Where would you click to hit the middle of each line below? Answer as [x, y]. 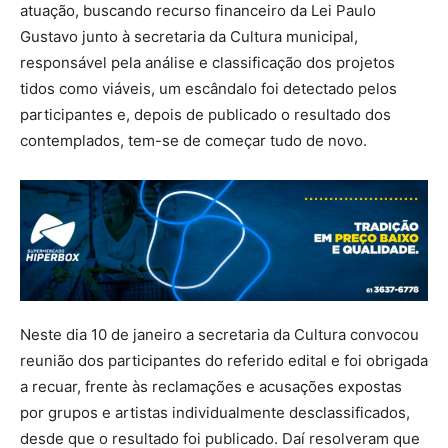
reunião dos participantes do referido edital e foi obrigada [224, 360]
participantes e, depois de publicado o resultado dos [205, 115]
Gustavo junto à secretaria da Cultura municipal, [189, 37]
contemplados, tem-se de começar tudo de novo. [193, 141]
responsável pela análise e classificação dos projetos [207, 63]
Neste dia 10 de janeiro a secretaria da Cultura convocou [219, 334]
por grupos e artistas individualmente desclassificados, [215, 412]
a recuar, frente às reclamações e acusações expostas [211, 386]
